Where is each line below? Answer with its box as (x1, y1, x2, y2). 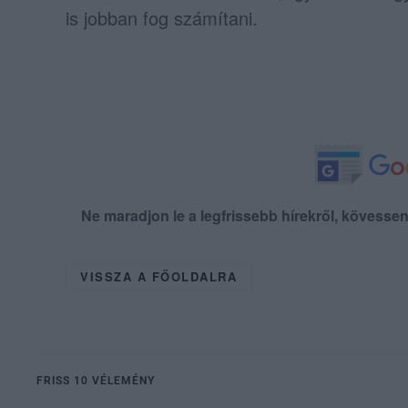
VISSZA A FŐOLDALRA (80, 267, 237, 285)
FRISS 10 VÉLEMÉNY (36, 373, 155, 387)
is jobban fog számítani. (66, 4, 258, 31)
